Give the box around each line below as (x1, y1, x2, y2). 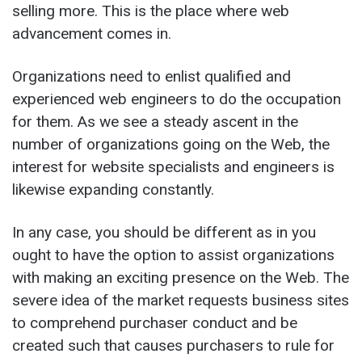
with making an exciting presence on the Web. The (12, 267, 349, 287)
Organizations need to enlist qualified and (12, 66, 291, 86)
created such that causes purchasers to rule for (12, 335, 335, 355)
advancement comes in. (12, 23, 175, 43)
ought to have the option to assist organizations (12, 245, 335, 264)
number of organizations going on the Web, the (12, 134, 330, 154)
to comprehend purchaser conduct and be (12, 313, 297, 332)
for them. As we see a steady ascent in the (12, 112, 298, 131)
